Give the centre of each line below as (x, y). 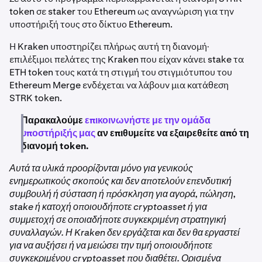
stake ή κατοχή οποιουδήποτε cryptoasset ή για (108, 207)
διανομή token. (55, 146)
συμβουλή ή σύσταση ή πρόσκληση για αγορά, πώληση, (123, 194)
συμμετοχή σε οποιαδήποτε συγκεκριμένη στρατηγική (118, 220)
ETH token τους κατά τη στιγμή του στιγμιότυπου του (121, 73)
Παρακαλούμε (52, 120)
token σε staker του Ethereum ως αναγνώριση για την (122, 12)
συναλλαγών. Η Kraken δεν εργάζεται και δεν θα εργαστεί (125, 233)
